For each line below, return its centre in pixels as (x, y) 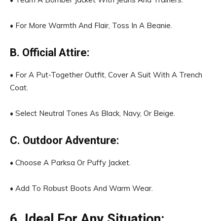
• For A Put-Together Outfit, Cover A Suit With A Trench (106, 75)
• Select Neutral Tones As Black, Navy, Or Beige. (92, 113)
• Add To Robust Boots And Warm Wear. (81, 188)
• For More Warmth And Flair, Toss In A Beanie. (91, 25)
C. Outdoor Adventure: (64, 140)
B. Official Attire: (50, 53)
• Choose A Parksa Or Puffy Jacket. (70, 163)
